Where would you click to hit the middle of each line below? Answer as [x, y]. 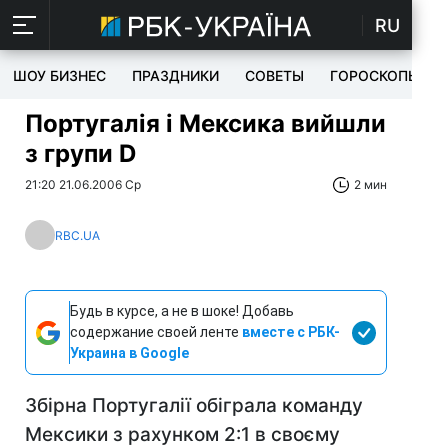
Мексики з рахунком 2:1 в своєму [182, 434]
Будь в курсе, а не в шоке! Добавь [182, 311]
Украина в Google [129, 353]
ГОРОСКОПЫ [375, 75]
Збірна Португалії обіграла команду [194, 405]
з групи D [80, 153]
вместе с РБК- [291, 332]
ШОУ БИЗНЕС [59, 75]
